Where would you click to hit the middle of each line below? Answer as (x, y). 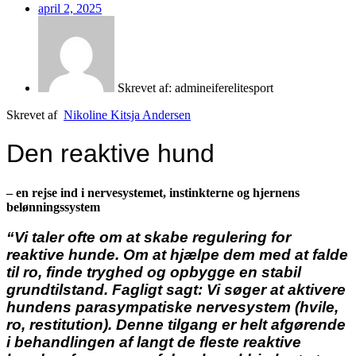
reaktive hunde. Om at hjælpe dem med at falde (177, 255)
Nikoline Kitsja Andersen (127, 114)
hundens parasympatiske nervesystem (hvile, (172, 308)
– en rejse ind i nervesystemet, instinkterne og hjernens (153, 192)
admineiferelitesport (222, 87)
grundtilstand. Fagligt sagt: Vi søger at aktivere (176, 290)
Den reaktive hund (110, 154)
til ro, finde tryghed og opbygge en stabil (154, 273)
